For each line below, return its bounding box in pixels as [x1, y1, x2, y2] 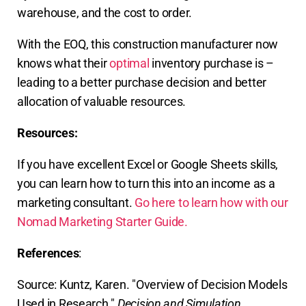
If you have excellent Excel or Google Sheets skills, [17, 156, 278, 171]
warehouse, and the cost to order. [17, 5, 195, 20]
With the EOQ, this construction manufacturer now [17, 36, 279, 51]
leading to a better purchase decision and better [17, 74, 267, 89]
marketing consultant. [17, 195, 135, 210]
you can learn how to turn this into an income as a [17, 176, 275, 191]
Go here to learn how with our [135, 195, 288, 210]
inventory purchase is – [149, 55, 275, 70]
